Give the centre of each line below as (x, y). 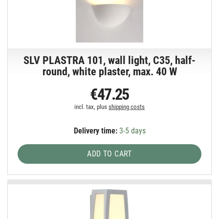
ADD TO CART (109, 154)
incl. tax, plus (92, 107)
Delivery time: (95, 131)
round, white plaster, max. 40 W (109, 72)
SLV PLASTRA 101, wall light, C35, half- (110, 61)
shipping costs (127, 107)
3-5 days (131, 131)
